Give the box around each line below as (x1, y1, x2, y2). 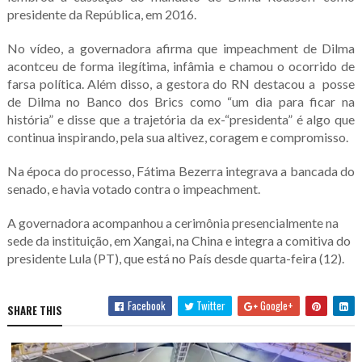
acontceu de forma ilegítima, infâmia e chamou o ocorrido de (6, 57, 356, 74)
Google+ (258, 297, 294, 314)
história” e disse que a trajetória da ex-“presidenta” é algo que (6, 111, 356, 127)
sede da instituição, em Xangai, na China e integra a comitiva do (6, 232, 351, 248)
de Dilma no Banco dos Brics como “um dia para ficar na (6, 93, 356, 109)
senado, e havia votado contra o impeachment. (6, 180, 260, 196)
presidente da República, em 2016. (6, 6, 196, 22)
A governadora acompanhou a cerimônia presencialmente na (6, 214, 339, 230)
